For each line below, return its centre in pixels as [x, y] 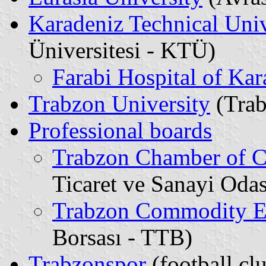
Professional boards [120, 130]
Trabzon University [119, 103]
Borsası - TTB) [122, 237]
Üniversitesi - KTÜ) [122, 50]
